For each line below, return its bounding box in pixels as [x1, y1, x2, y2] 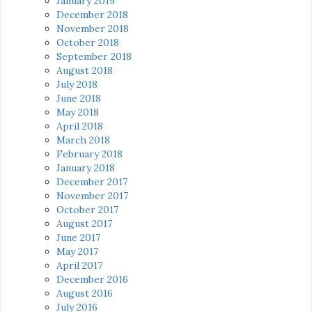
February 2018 [56, 147, 123, 160]
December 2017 [56, 175, 127, 188]
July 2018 [56, 77, 97, 91]
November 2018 [56, 22, 129, 35]
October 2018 [56, 36, 119, 49]
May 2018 [56, 105, 99, 118]
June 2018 [56, 91, 101, 104]
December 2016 [56, 272, 128, 286]
